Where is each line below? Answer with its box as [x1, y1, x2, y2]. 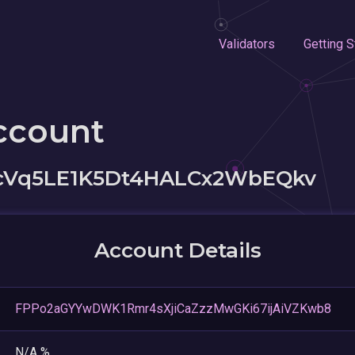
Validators [219, 36, 275, 52]
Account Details [94, 237, 261, 263]
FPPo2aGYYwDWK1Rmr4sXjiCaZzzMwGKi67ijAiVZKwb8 [15, 300, 331, 316]
